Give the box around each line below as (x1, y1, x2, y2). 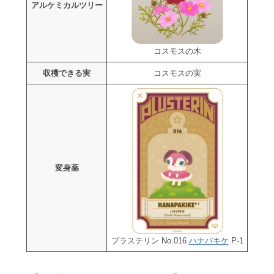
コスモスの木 (153, 46, 201, 56)
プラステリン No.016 (111, 236, 189, 246)
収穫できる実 (43, 68, 91, 78)
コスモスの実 (153, 68, 201, 78)
